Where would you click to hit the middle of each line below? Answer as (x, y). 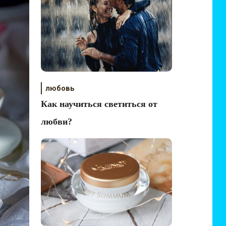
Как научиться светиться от (99, 104)
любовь (60, 88)
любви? (57, 122)
